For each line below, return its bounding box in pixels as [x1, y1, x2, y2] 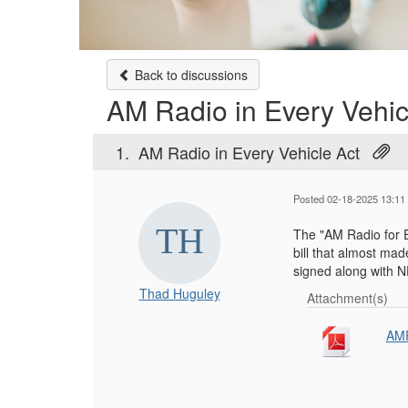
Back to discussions [131, 66, 248, 84]
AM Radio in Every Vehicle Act [138, 140, 360, 164]
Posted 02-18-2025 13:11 [293, 191, 405, 206]
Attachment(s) [307, 289, 388, 307]
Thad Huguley [138, 284, 220, 302]
